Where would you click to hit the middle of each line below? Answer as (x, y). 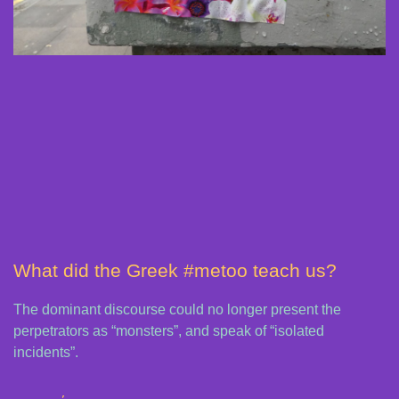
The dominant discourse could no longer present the (177, 309)
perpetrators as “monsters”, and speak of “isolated (169, 330)
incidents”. (46, 352)
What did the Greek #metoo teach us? (175, 270)
